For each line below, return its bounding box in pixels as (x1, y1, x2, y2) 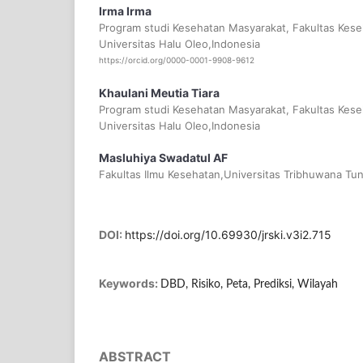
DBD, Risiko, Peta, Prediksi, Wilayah (160, 278, 338, 290)
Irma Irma (99, 4, 152, 19)
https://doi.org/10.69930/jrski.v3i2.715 (125, 227, 331, 241)
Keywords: (99, 275, 160, 290)
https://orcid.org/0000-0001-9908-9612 (99, 55, 254, 66)
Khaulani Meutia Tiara (99, 85, 220, 100)
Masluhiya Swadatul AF (99, 150, 228, 164)
